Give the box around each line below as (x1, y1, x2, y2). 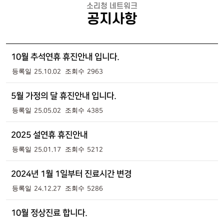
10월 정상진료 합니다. (10, 208, 87, 217)
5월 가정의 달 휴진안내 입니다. (10, 91, 116, 100)
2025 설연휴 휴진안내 (10, 130, 87, 139)
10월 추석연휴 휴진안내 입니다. (10, 52, 119, 61)
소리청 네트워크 (86, 2, 137, 11)
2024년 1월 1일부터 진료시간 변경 (10, 169, 131, 178)
